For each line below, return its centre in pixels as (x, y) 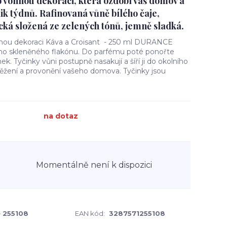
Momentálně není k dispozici (94, 165)
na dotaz (61, 116)
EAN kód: (90, 213)
